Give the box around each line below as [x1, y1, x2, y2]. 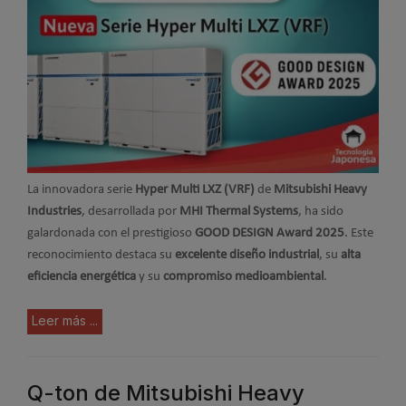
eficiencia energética [27, 270, 136, 285]
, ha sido [298, 205, 343, 219]
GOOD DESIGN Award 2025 [195, 227, 344, 241]
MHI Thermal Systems [179, 205, 298, 219]
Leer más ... [32, 312, 98, 328]
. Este [344, 227, 373, 241]
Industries [27, 205, 82, 219]
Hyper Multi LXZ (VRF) [135, 183, 255, 198]
